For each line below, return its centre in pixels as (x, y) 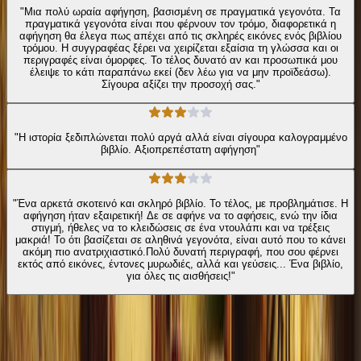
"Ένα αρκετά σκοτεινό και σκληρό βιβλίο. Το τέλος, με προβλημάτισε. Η (180, 203)
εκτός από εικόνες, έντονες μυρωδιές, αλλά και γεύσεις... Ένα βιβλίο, (180, 263)
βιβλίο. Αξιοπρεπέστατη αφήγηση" (180, 150)
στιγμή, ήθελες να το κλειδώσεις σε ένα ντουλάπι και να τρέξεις (180, 227)
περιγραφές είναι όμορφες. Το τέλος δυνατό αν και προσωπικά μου (180, 60)
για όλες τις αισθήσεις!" (180, 276)
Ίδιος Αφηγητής (73, 322)
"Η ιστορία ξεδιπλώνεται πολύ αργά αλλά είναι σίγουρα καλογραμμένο (180, 138)
